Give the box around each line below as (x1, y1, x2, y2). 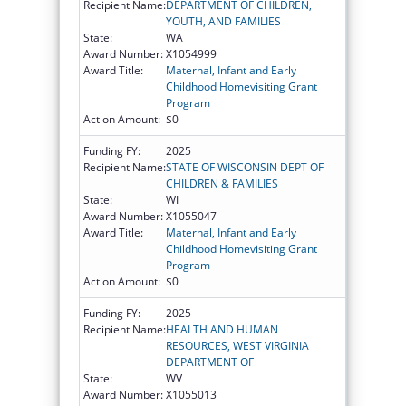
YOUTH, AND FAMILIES (166, 13, 281, 29)
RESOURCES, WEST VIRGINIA (166, 337, 309, 353)
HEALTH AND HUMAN (166, 321, 278, 337)
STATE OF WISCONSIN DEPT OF (166, 159, 324, 175)
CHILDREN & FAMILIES (166, 175, 278, 191)
